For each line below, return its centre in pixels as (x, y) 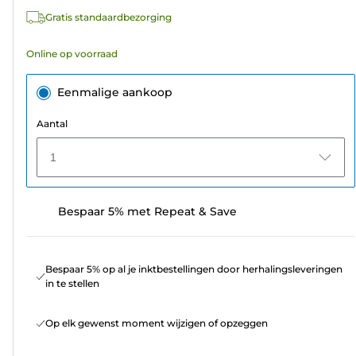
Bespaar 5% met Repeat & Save (147, 212)
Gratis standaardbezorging (108, 17)
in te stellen (72, 284)
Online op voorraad (72, 54)
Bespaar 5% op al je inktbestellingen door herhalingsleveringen (194, 269)
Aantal (52, 124)
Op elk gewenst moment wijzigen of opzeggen (157, 323)
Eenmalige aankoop (115, 93)
